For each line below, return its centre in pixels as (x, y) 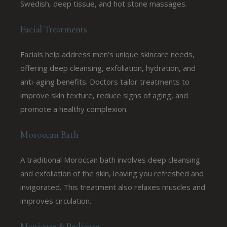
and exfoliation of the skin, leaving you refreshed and (112, 173)
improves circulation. (56, 200)
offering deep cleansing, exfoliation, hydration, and (108, 68)
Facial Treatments (54, 29)
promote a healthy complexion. (74, 109)
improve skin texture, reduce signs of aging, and (104, 95)
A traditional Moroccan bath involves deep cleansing (110, 159)
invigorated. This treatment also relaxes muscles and (113, 187)
